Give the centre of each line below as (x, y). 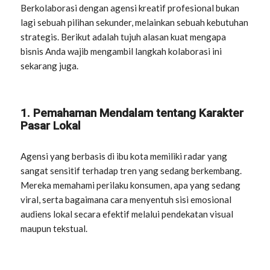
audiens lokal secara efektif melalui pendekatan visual (127, 214)
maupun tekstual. (54, 228)
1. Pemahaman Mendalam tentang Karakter (132, 113)
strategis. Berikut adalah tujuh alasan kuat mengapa (124, 37)
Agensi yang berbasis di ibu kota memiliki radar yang (124, 156)
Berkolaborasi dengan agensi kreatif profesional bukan (130, 8)
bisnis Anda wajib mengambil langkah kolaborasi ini (121, 51)
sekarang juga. (50, 66)
